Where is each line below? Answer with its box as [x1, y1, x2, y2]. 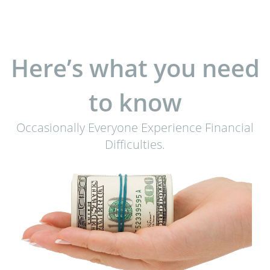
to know [88, 86, 182, 119]
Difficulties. [105, 136, 165, 152]
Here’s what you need [10, 51, 260, 84]
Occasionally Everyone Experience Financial [16, 119, 254, 136]
